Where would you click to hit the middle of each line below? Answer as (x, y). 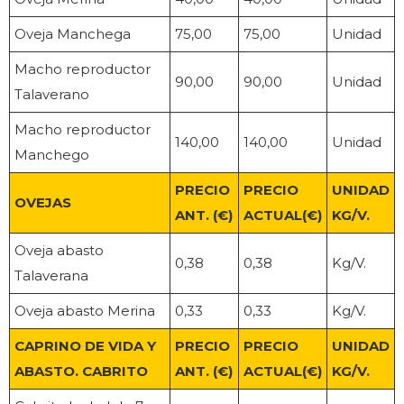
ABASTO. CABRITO (81, 372)
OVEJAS (43, 203)
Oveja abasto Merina (85, 311)
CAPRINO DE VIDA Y (85, 346)
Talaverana (51, 276)
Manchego (52, 155)
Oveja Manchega (73, 34)
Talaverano (52, 95)
